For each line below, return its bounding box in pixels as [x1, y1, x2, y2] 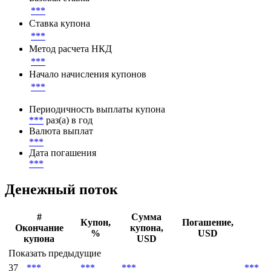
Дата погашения [29, 189, 96, 200]
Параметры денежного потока [5, 5, 203, 22]
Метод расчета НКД [29, 85, 112, 96]
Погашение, [182, 258, 233, 269]
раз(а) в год [46, 156, 93, 167]
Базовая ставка [29, 34, 90, 45]
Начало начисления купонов [29, 110, 146, 121]
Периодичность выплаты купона [29, 145, 165, 156]
